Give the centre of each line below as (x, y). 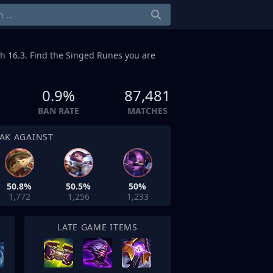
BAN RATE (58, 111)
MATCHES (147, 111)
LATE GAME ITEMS (97, 227)
